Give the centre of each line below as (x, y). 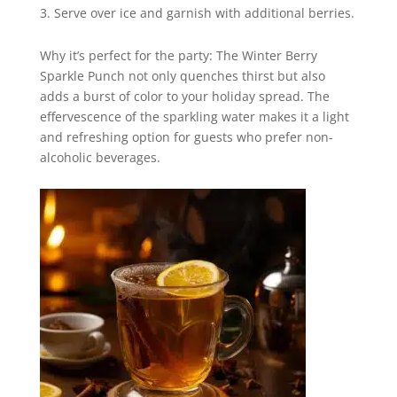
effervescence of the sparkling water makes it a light (194, 117)
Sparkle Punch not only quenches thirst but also (182, 76)
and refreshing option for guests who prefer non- (186, 137)
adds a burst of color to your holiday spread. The (184, 96)
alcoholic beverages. (100, 157)
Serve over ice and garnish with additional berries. (204, 13)
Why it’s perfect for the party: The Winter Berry (178, 55)
